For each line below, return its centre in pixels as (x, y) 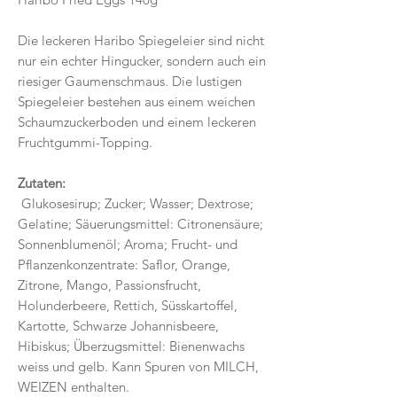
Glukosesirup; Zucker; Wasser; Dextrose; (136, 203)
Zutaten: (42, 183)
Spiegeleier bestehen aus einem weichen (136, 101)
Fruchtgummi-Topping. (87, 142)
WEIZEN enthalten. (74, 386)
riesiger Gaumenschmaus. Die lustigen (130, 81)
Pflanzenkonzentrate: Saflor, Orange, (124, 264)
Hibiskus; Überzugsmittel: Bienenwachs (131, 346)
